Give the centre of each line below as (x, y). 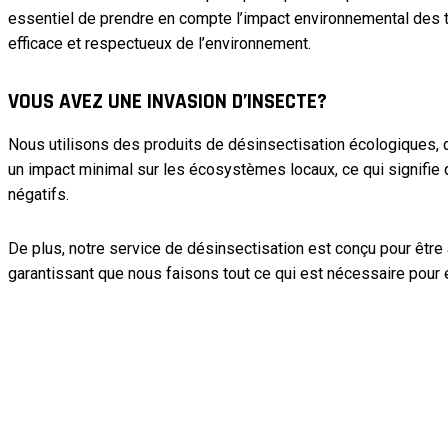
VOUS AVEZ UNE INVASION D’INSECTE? (167, 102)
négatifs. (38, 195)
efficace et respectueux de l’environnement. (159, 44)
